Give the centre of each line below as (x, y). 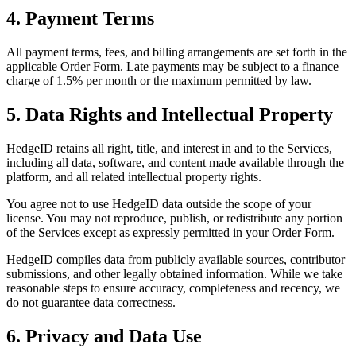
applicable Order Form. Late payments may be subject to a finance (172, 66)
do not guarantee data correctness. (91, 302)
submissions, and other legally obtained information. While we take (174, 273)
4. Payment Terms (80, 18)
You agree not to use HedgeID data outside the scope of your (159, 203)
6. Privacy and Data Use (104, 336)
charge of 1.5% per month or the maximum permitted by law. (159, 80)
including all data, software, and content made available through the (175, 162)
